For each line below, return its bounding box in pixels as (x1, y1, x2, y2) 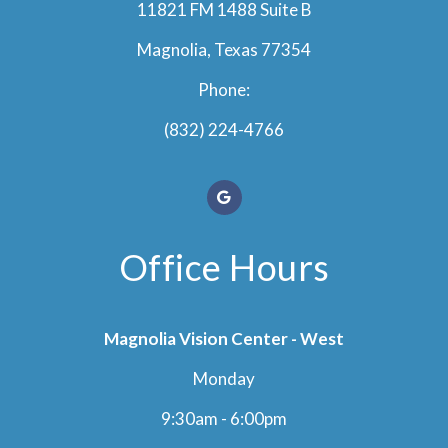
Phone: (198, 78, 250, 100)
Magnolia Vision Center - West (104, 327, 344, 349)
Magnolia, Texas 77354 (137, 38, 311, 60)
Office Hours (118, 244, 330, 289)
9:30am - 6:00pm (161, 407, 287, 429)
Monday (193, 367, 255, 389)
